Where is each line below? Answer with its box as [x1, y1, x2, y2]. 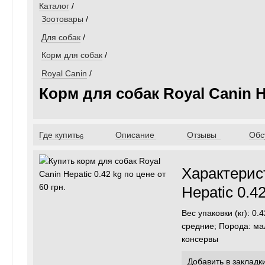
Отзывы [187, 130, 219, 140]
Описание [115, 130, 154, 140]
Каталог [39, 1, 69, 11]
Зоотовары [41, 14, 83, 24]
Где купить [39, 130, 80, 140]
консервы [182, 234, 218, 244]
